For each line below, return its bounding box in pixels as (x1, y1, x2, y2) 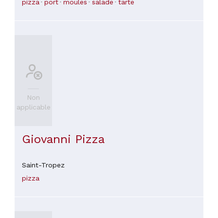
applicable (16, 103, 51, 111)
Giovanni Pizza (22, 132, 105, 146)
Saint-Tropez (22, 161, 65, 169)
